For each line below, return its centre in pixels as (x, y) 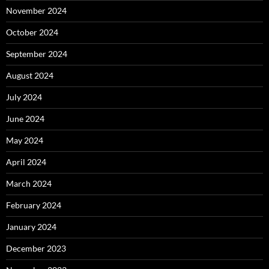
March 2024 (29, 184)
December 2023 (36, 249)
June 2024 (25, 119)
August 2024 (30, 76)
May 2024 (25, 141)
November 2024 (36, 11)
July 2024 (24, 97)
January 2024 (31, 227)
